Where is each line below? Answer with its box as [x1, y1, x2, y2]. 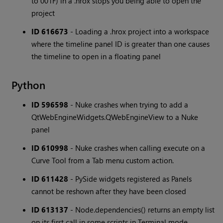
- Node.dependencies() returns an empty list [68, 205, 215, 215]
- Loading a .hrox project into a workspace [68, 26, 210, 37]
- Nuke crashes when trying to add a [68, 100, 189, 110]
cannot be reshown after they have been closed [31, 186, 187, 197]
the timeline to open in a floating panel [31, 51, 161, 62]
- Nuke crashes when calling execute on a [68, 143, 206, 153]
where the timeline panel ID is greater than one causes [31, 39, 210, 49]
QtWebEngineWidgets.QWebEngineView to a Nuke [31, 112, 199, 122]
